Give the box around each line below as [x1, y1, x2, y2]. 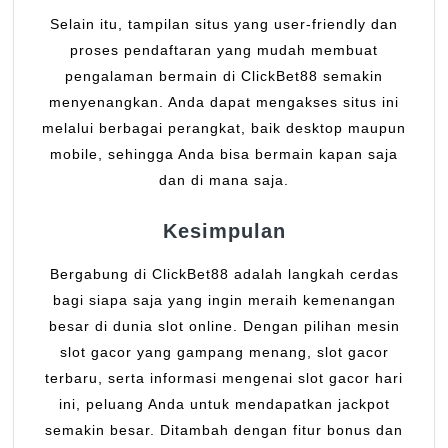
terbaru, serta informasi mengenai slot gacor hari [45, 370, 403, 387]
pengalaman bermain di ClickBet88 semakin [65, 68, 383, 85]
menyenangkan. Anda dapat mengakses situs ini [49, 94, 399, 111]
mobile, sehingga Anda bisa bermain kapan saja [50, 146, 398, 163]
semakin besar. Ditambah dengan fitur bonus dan [45, 422, 403, 439]
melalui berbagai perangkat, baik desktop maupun [42, 120, 406, 137]
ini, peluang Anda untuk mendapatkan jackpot [58, 396, 390, 413]
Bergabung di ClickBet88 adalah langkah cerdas [49, 266, 399, 283]
